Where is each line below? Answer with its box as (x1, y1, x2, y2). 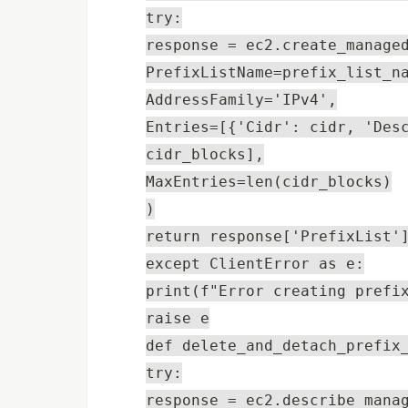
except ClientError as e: (146, 254, 364, 272)
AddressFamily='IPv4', (146, 90, 337, 108)
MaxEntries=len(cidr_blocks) (146, 172, 392, 190)
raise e (146, 309, 209, 327)
